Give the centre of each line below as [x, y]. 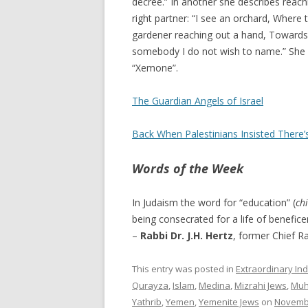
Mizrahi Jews [261, 285]
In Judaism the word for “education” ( [214, 202]
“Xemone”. [155, 68]
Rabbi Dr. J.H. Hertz [187, 235]
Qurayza [150, 285]
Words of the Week [188, 168]
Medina [214, 285]
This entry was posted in [184, 269]
